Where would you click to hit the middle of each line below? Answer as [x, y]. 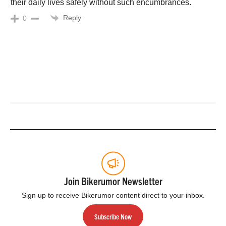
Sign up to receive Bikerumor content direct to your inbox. [113, 195]
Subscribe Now [113, 216]
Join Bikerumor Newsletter [113, 181]
